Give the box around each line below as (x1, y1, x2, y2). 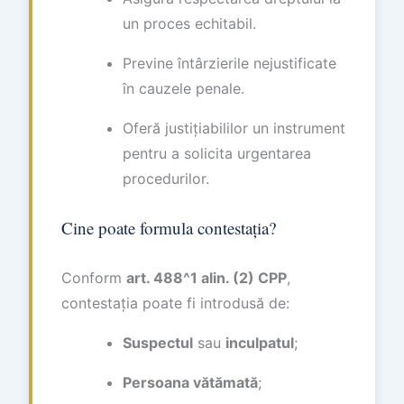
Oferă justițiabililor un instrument (123, 119, 345, 137)
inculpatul (225, 333, 294, 352)
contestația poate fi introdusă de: (61, 293, 289, 312)
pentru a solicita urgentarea (123, 144, 311, 162)
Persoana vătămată (123, 372, 258, 391)
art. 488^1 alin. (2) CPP (126, 268, 287, 287)
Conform (61, 268, 126, 287)
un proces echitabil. (123, 14, 256, 32)
